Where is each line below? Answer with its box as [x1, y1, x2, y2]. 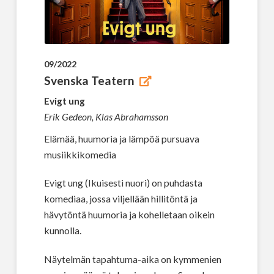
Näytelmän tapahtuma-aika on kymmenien [43, 253, 221, 265]
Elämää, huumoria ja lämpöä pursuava [43, 132, 199, 144]
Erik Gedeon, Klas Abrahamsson [43, 110, 168, 122]
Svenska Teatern [43, 73, 135, 87]
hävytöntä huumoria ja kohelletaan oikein [43, 209, 215, 221]
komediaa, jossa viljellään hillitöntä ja [43, 193, 198, 205]
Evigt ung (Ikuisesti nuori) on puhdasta [43, 177, 202, 189]
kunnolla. [43, 224, 81, 237]
